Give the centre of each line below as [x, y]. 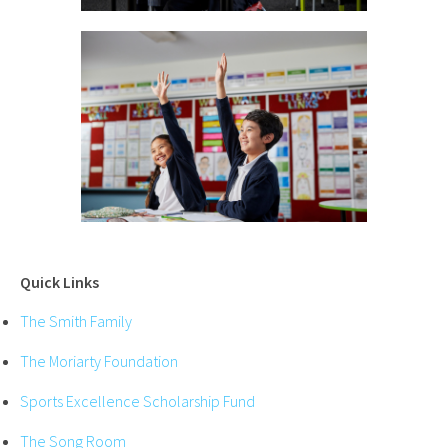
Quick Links [59, 282]
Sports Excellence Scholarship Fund [137, 401]
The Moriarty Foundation [99, 361]
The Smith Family [76, 321]
